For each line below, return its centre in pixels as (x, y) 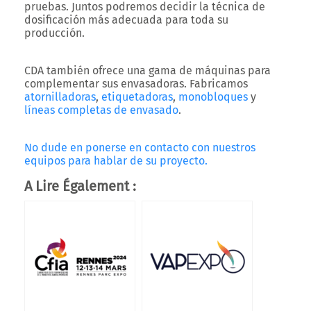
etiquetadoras (137, 97)
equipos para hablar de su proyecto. (116, 161)
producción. (54, 33)
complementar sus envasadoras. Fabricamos (136, 84)
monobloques (213, 97)
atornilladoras (60, 97)
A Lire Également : (80, 186)
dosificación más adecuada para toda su (126, 20)
